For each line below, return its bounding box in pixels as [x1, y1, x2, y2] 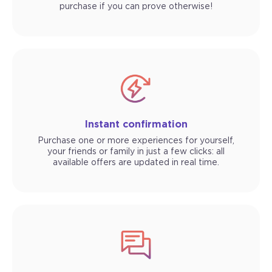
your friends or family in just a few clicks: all [47, 148, 225, 157]
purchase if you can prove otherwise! [59, 2, 212, 12]
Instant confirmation [84, 120, 188, 130]
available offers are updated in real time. [53, 158, 219, 168]
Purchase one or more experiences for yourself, [38, 137, 234, 146]
